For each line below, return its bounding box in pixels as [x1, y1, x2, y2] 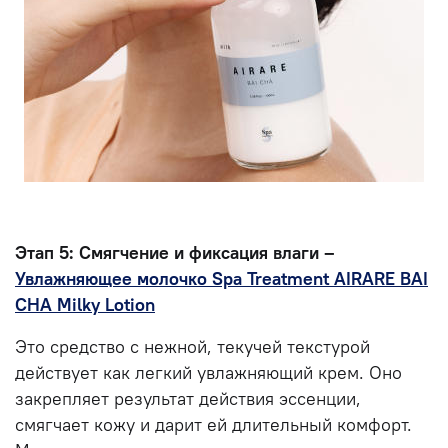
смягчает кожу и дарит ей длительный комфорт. [15, 413, 412, 436]
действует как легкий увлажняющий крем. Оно [15, 361, 402, 384]
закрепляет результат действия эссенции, [15, 387, 361, 410]
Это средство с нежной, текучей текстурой [15, 335, 370, 358]
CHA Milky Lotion [15, 293, 155, 316]
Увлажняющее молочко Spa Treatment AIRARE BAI [15, 267, 428, 290]
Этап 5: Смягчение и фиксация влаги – [15, 241, 335, 264]
